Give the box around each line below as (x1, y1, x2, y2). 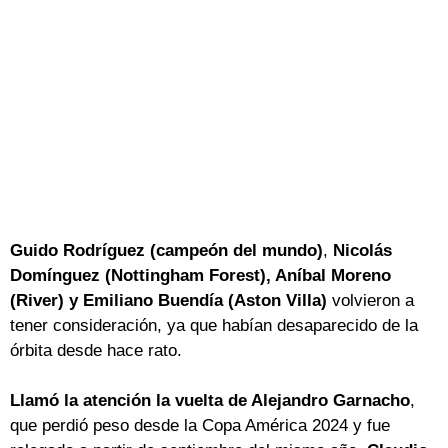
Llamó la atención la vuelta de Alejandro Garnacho (10, 390, 410, 410)
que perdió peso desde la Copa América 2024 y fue (10, 415, 390, 435)
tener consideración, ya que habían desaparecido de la (10, 315, 418, 335)
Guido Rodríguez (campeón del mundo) (10, 240, 323, 260)
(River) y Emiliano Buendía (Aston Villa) (10, 290, 332, 310)
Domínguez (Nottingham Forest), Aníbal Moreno (10, 265, 391, 285)
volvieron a (332, 290, 414, 310)
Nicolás (328, 240, 392, 260)
